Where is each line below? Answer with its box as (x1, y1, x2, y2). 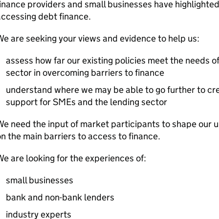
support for (5, 96, 53, 108)
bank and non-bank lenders (5, 192, 114, 203)
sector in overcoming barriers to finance (5, 67, 164, 78)
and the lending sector (75, 96, 167, 108)
